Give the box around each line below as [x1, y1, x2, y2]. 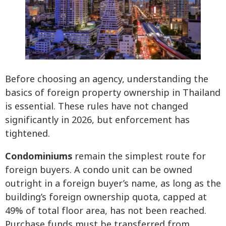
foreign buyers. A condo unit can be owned [5, 163, 192, 177]
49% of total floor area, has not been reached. [5, 204, 206, 218]
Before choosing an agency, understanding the [5, 72, 208, 86]
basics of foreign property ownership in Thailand [5, 86, 220, 100]
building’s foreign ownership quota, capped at [5, 190, 207, 204]
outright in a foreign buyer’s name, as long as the [5, 177, 221, 191]
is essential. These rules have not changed [5, 99, 188, 114]
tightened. [5, 127, 50, 141]
